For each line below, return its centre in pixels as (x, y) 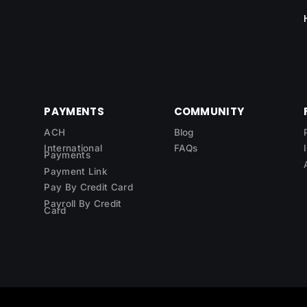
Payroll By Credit (83, 203)
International (73, 148)
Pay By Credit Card (88, 187)
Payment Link (76, 171)
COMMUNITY (209, 111)
